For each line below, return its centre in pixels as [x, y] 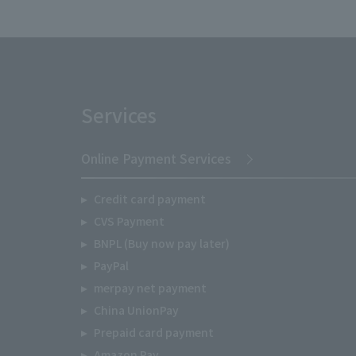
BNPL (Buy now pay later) [161, 243]
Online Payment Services [156, 158]
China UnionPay [136, 310]
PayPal [111, 265]
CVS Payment [129, 221]
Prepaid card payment [153, 332]
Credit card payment [149, 199]
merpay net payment [150, 288]
